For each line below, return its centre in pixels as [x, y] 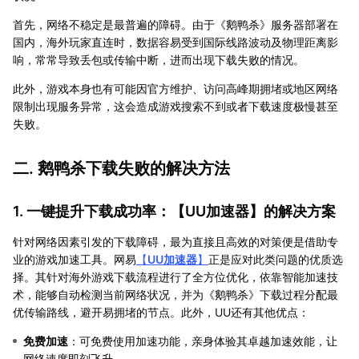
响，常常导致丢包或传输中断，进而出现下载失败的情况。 [159, 59]
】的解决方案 [292, 211]
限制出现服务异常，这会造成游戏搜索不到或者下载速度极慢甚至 [175, 106]
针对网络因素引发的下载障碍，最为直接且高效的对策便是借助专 [175, 241]
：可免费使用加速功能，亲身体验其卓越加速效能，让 [203, 341]
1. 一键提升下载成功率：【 [99, 211]
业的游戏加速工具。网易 [75, 259]
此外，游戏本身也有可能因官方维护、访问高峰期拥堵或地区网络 [175, 88]
